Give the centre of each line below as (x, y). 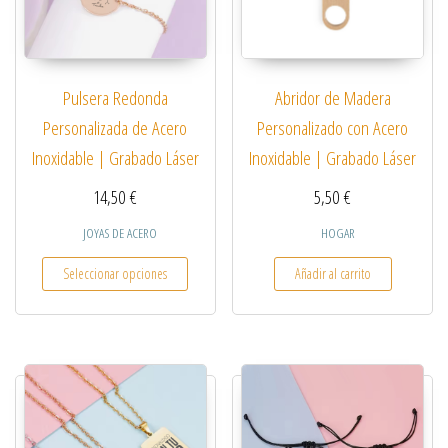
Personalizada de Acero (115, 128)
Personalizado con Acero (333, 128)
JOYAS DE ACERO (120, 233)
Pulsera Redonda (115, 98)
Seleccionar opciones (115, 274)
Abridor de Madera (332, 98)
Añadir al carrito (332, 274)
